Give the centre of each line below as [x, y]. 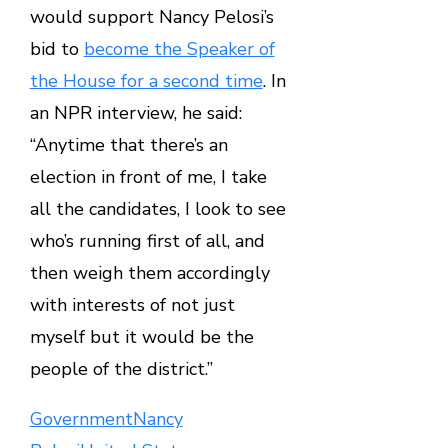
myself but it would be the [141, 337]
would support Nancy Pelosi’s [151, 17]
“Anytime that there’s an [128, 145]
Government [81, 419]
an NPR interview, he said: [135, 113]
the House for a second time [146, 81]
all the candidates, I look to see [157, 209]
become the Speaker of [179, 49]
